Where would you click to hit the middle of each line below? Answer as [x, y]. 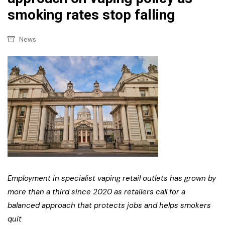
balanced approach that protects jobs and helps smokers [109, 206]
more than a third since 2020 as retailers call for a [96, 192]
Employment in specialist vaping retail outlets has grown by [112, 179]
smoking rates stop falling [91, 15]
